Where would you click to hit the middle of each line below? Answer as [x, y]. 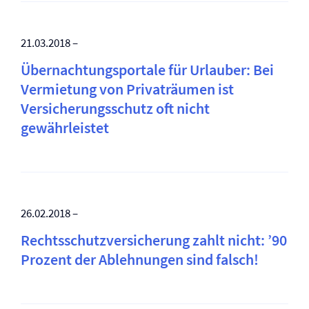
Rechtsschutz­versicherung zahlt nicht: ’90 [154, 240]
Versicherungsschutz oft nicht [115, 108]
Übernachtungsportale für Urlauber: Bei [147, 70]
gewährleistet [65, 128]
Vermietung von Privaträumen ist [127, 89]
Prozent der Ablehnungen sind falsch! [140, 259]
